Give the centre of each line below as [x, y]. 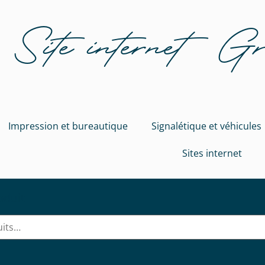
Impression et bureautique [68, 126]
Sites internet [212, 153]
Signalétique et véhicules [206, 126]
